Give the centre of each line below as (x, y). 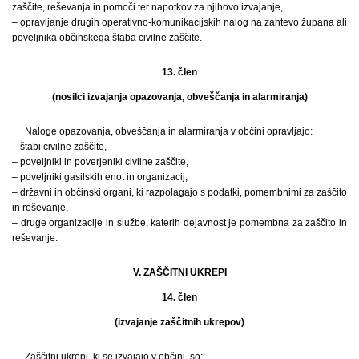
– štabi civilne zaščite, (59, 146)
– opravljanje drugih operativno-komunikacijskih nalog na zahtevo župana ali (179, 22)
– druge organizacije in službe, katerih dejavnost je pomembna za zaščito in (179, 222)
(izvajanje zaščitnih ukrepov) (179, 322)
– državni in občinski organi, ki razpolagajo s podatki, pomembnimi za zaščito (179, 192)
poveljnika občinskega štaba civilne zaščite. (107, 37)
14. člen (179, 297)
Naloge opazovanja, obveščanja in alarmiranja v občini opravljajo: (169, 131)
